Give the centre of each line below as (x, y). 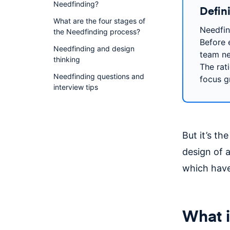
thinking (67, 59)
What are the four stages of (99, 21)
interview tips (76, 87)
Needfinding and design (94, 49)
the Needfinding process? (97, 32)
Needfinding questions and (99, 76)
